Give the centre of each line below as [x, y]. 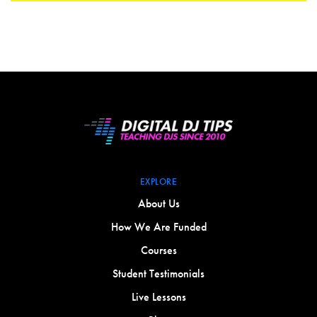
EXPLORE [158, 182]
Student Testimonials [158, 274]
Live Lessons [158, 297]
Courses [158, 250]
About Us [158, 204]
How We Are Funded [158, 227]
